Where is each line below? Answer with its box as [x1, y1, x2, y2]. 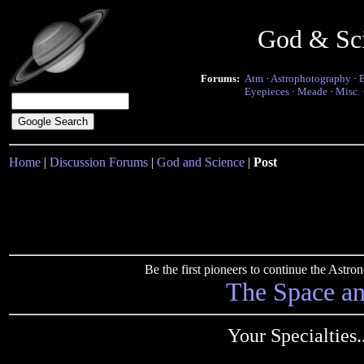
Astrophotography [271, 72, 351, 84]
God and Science [157, 155, 245, 169]
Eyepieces [245, 85, 289, 97]
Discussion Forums [50, 155, 148, 169]
